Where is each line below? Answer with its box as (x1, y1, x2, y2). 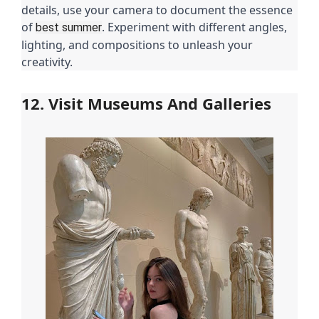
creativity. (21, 53, 73, 70)
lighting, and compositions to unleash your (21, 36, 253, 53)
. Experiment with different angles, (102, 19, 287, 35)
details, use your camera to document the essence (21, 1, 293, 18)
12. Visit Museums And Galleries (21, 92, 271, 114)
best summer (36, 20, 102, 34)
